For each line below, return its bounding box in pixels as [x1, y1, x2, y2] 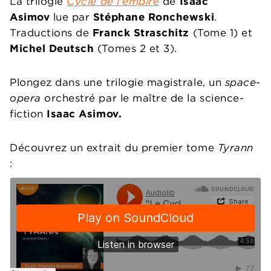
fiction [10, 107, 47, 121]
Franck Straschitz [92, 26, 193, 40]
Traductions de [10, 26, 90, 40]
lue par [50, 10, 93, 24]
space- [224, 76, 261, 90]
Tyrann [217, 141, 253, 155]
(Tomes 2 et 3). [94, 42, 177, 56]
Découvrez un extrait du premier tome [10, 141, 218, 155]
